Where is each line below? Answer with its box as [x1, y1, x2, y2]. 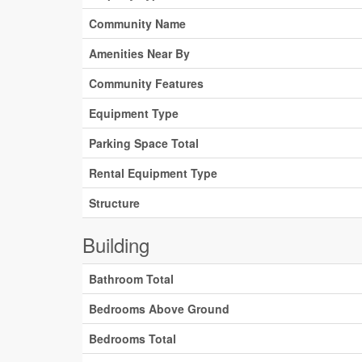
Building [82, 230, 149, 259]
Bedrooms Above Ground [89, 301, 229, 317]
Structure [89, 195, 140, 211]
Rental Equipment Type [89, 165, 217, 181]
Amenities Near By [89, 45, 190, 61]
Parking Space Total [89, 135, 199, 151]
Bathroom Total [89, 271, 174, 287]
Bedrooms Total [89, 330, 176, 347]
